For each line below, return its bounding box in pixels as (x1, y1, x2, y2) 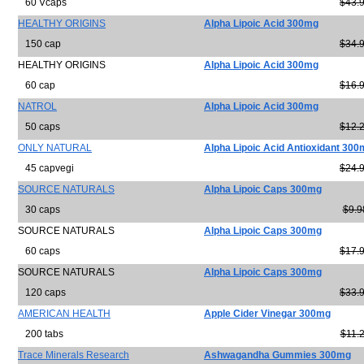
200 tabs (18, 328, 63, 340)
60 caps (18, 245, 60, 257)
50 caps (18, 121, 60, 132)
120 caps (18, 287, 66, 298)
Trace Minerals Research (18, 349, 129, 361)
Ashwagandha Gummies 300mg (204, 349, 351, 361)
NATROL (18, 101, 57, 112)
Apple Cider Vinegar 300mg (204, 308, 331, 319)
